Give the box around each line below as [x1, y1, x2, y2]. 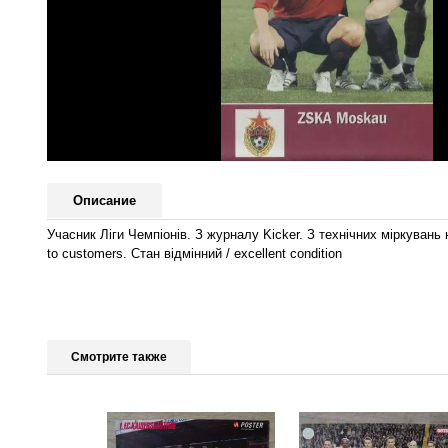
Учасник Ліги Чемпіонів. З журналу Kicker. [47, 226, 307, 242]
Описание [73, 193, 136, 209]
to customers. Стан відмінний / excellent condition [47, 245, 342, 261]
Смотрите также [71, 349, 167, 364]
